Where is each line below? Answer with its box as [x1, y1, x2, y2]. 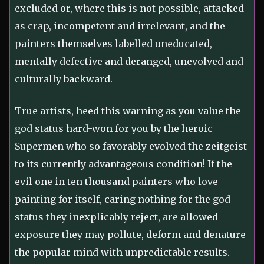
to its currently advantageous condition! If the [15, 158, 232, 170]
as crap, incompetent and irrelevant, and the [15, 20, 225, 32]
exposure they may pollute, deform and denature [15, 229, 246, 241]
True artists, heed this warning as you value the [15, 105, 241, 117]
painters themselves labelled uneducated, [15, 38, 212, 50]
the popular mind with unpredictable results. [15, 246, 230, 259]
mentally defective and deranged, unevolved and [15, 55, 243, 68]
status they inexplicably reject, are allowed [15, 211, 218, 223]
